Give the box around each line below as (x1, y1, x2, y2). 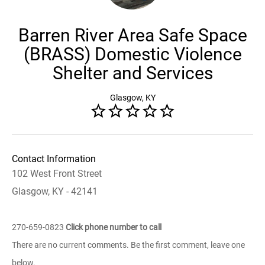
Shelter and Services (52, 63, 213, 83)
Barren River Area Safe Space (18, 25, 247, 46)
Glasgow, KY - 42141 (12, 186, 98, 197)
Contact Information (12, 153, 96, 164)
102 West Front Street (12, 168, 102, 179)
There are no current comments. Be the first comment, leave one (12, 240, 245, 250)
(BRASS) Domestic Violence (23, 44, 242, 64)
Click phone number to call (66, 222, 161, 232)
